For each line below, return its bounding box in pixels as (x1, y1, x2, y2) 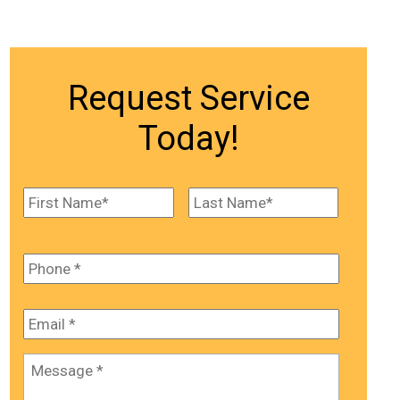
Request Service (67, 78, 310, 118)
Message (23, 354, 85, 372)
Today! (137, 118, 239, 158)
